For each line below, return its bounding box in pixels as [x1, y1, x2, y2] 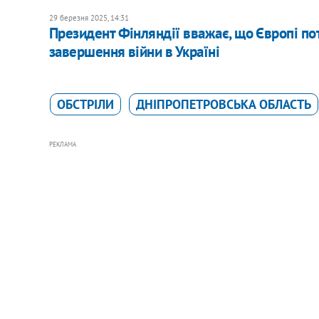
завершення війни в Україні [48, 42, 220, 62]
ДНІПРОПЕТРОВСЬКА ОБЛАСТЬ [135, 96, 311, 113]
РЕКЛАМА [48, 140, 76, 149]
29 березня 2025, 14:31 [48, 13, 129, 23]
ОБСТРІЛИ [56, 96, 114, 113]
